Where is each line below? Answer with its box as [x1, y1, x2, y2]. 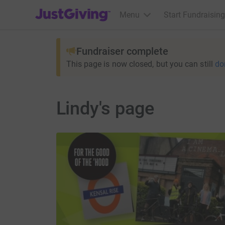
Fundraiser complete [76, 45, 168, 57]
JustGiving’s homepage [35, 4, 118, 13]
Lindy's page [56, 98, 155, 119]
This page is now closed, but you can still [66, 59, 213, 69]
